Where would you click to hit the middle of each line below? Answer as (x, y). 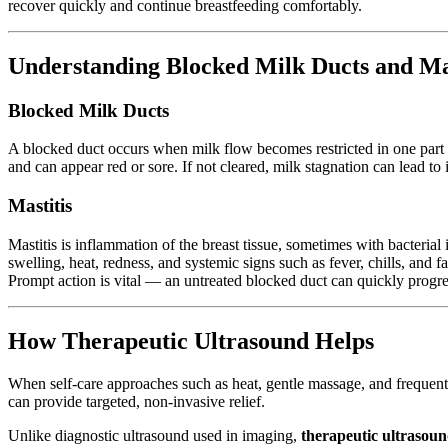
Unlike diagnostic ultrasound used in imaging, (154, 435)
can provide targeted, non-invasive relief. (136, 401)
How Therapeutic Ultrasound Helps (191, 340)
